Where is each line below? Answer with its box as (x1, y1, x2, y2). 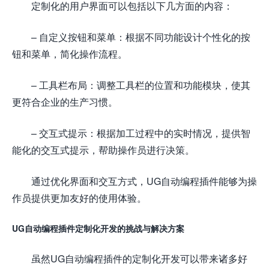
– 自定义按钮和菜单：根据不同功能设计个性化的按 (31, 31, 250, 43)
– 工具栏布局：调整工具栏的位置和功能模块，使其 (31, 79, 250, 91)
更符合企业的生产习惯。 (12, 95, 118, 107)
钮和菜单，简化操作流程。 (12, 47, 127, 59)
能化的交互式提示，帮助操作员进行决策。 (12, 144, 195, 156)
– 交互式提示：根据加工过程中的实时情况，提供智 (31, 127, 250, 139)
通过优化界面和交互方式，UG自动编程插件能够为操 (31, 175, 257, 187)
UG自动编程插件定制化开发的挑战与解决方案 (12, 223, 184, 234)
